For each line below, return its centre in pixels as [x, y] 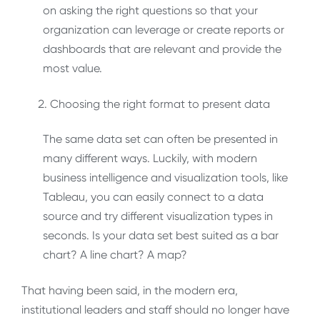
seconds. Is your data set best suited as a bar [161, 236]
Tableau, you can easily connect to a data [153, 197]
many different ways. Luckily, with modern [150, 159]
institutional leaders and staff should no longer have [155, 309]
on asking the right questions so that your [150, 11]
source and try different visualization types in [158, 216]
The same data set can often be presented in [160, 139]
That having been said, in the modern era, [130, 290]
